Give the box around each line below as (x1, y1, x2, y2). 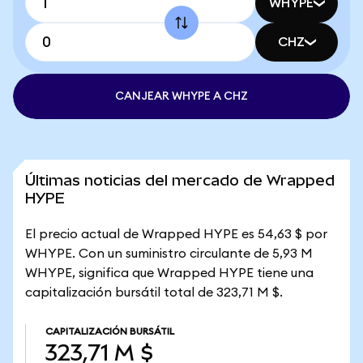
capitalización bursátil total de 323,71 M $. (25, 286, 283, 299)
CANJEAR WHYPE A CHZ (115, 91, 248, 102)
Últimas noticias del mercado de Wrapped (25, 172, 335, 189)
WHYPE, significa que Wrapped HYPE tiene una (25, 267, 314, 280)
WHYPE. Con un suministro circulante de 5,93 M (25, 247, 313, 260)
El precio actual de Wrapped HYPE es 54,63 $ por (25, 228, 327, 241)
